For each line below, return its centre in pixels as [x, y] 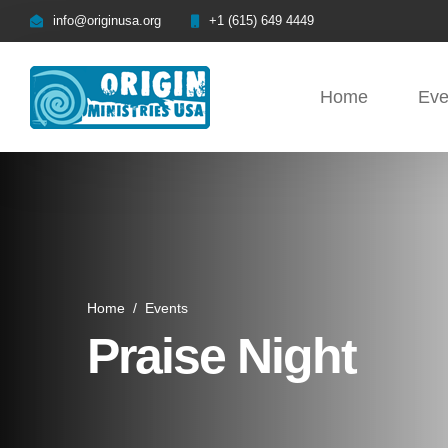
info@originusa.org [107, 20]
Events [166, 308]
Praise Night [221, 356]
